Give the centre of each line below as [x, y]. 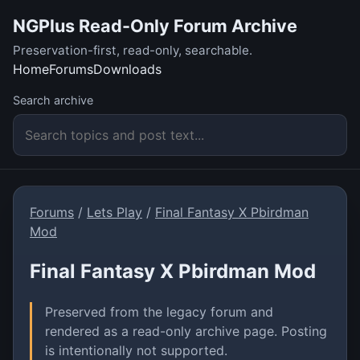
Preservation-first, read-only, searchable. [133, 51]
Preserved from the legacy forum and [159, 312]
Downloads [127, 70]
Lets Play [115, 212]
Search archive [53, 100]
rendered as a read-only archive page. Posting [186, 331]
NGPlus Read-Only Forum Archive [155, 26]
